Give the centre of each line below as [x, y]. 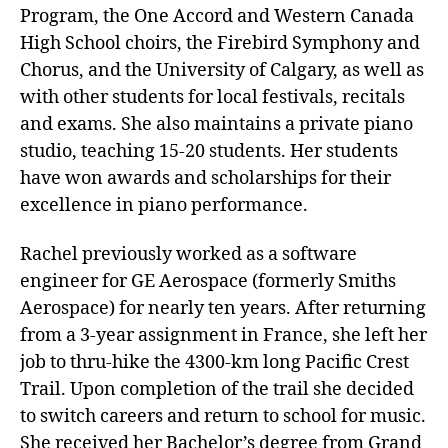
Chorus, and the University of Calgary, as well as [222, 70]
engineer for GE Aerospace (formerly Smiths [208, 282]
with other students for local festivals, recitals [212, 97]
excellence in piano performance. [164, 205]
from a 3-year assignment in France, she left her [223, 336]
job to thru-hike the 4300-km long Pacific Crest [214, 363]
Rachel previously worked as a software [188, 255]
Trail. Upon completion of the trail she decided [217, 390]
